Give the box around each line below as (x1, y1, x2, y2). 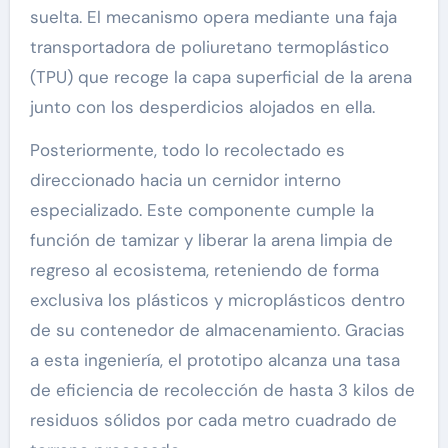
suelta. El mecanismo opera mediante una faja (29, 6, 397, 29)
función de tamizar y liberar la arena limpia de (29, 229, 393, 252)
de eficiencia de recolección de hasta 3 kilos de (29, 379, 415, 402)
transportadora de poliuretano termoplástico (29, 36, 389, 59)
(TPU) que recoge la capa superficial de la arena (29, 66, 412, 89)
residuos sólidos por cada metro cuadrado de (29, 409, 397, 432)
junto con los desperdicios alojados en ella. (29, 96, 375, 119)
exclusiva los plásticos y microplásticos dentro (29, 289, 405, 312)
